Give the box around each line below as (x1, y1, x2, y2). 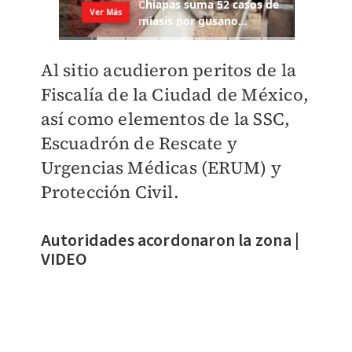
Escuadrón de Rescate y (40, 131, 237, 156)
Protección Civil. (40, 180, 179, 204)
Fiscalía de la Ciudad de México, (40, 82, 309, 107)
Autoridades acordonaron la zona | (40, 228, 300, 254)
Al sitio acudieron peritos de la (40, 58, 296, 82)
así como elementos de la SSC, (40, 107, 291, 131)
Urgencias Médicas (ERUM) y (40, 156, 281, 180)
